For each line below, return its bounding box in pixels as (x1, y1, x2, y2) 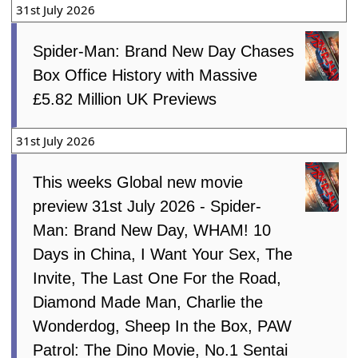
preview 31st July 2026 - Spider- (33, 197, 262, 215)
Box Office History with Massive (33, 66, 258, 84)
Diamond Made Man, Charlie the (33, 292, 264, 311)
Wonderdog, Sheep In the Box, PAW (33, 316, 292, 335)
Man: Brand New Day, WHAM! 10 (33, 221, 272, 239)
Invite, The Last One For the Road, (33, 268, 282, 287)
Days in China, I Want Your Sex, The (33, 245, 293, 263)
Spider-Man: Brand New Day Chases (33, 42, 295, 60)
